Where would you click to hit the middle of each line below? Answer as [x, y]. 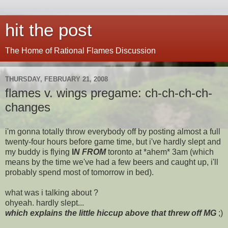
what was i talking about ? [52, 192]
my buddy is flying [38, 152]
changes [28, 107]
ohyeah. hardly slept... [45, 203]
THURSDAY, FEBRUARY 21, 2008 [56, 79]
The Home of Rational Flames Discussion [80, 51]
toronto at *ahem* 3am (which [160, 152]
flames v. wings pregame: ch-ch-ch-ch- [109, 93]
